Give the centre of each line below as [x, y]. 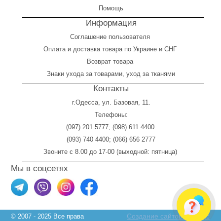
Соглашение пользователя [111, 37]
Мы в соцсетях [40, 169]
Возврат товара [111, 62]
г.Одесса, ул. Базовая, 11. [111, 103]
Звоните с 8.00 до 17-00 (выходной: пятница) [111, 152]
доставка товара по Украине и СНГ [126, 49]
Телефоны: [111, 115]
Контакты [111, 89]
